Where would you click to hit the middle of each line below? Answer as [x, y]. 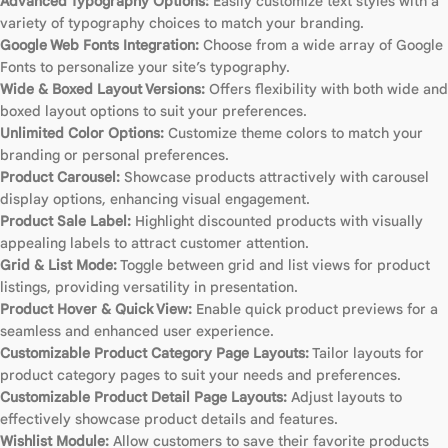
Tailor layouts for [366, 352]
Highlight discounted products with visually [277, 220]
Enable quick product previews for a [315, 308]
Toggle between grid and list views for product [273, 264]
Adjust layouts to [344, 396]
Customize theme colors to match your [293, 132]
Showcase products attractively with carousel [274, 176]
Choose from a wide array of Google [321, 44]
